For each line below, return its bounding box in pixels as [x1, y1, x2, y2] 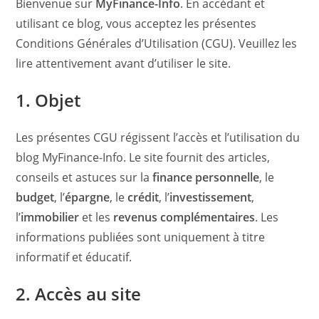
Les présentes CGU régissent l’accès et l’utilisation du [16, 130, 300, 145]
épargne [65, 189, 110, 205]
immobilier [21, 209, 80, 225]
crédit [127, 189, 159, 205]
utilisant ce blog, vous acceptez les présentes [16, 16, 257, 31]
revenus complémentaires [113, 209, 256, 225]
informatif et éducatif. [16, 249, 132, 265]
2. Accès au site [16, 282, 142, 305]
